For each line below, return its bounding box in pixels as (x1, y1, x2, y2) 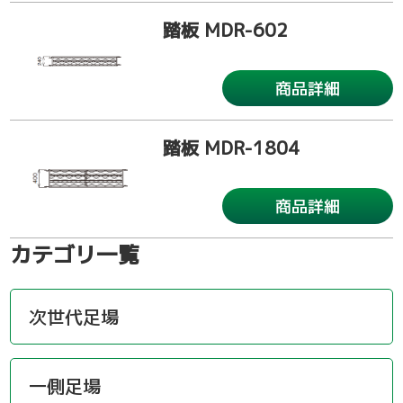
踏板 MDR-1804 (163, 135, 300, 161)
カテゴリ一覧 (10, 239, 140, 271)
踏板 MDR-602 (163, 17, 289, 43)
